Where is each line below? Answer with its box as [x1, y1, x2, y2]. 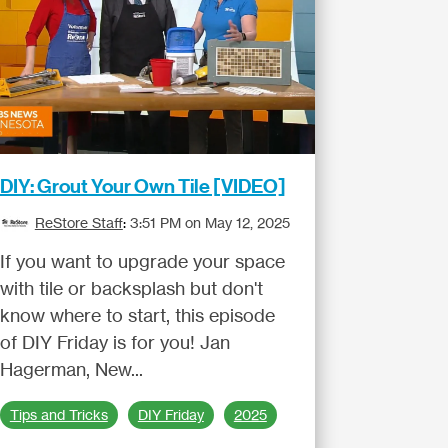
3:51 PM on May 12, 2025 [129, 214, 290, 231]
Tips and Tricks [9, 406, 108, 424]
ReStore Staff [34, 214, 123, 231]
